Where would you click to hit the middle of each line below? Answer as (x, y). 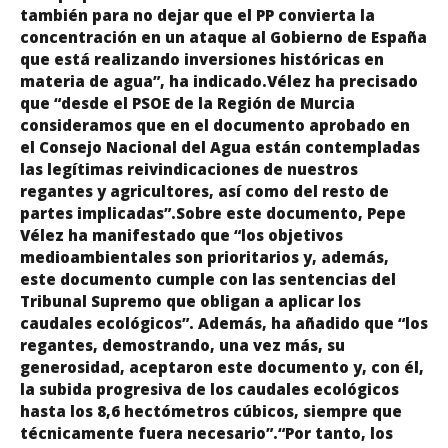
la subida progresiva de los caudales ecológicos (209, 388)
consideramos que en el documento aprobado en (215, 124)
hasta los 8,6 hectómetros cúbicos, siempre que (211, 410)
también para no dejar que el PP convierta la (197, 14)
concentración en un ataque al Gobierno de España (223, 36)
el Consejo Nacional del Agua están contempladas (220, 146)
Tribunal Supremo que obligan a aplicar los (190, 300)
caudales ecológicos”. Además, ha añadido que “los (224, 322)
